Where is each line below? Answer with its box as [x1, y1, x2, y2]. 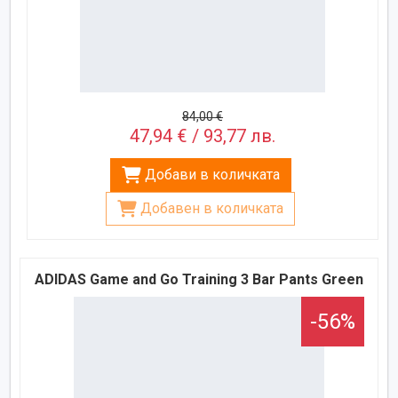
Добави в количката [144, 165, 280, 183]
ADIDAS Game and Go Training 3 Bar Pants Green [35, 270, 363, 288]
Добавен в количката [140, 199, 284, 217]
